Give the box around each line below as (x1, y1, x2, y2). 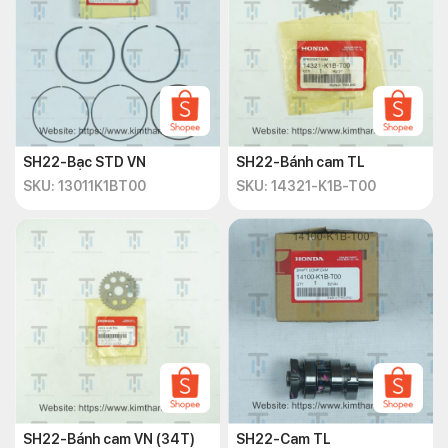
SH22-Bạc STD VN (23, 154, 146, 170)
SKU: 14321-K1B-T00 (236, 178, 376, 194)
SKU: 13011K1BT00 (23, 178, 146, 194)
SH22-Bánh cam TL (236, 154, 365, 170)
